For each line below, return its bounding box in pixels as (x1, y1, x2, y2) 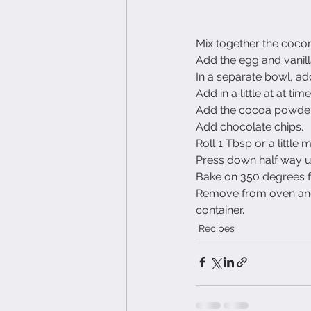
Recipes (199, 222, 235, 234)
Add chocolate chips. (196, 119, 303, 133)
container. (196, 203, 244, 217)
